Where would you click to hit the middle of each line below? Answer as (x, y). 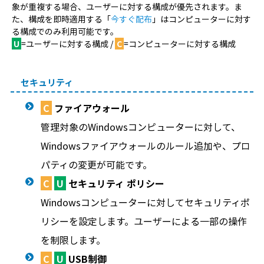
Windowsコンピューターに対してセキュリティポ (145, 202)
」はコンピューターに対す (201, 19)
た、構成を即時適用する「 (61, 19)
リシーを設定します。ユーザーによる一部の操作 (143, 221)
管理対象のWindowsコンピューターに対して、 (140, 127)
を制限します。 (73, 240)
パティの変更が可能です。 (96, 164)
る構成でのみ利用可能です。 (65, 31)
